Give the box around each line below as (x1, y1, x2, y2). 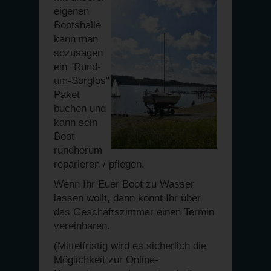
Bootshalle (54, 19, 101, 31)
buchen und (54, 103, 106, 114)
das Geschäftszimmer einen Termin (54, 206, 214, 218)
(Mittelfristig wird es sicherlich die (54, 240, 206, 252)
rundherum (54, 145, 102, 156)
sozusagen (54, 47, 103, 59)
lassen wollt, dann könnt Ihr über (54, 192, 201, 204)
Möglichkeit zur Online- (54, 254, 158, 266)
